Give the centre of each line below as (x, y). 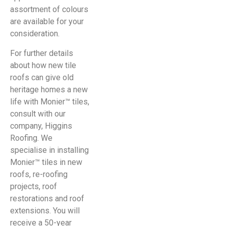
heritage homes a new (49, 89)
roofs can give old (42, 77)
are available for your (47, 22)
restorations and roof (47, 198)
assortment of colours (49, 10)
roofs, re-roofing (39, 174)
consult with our (38, 114)
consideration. (35, 34)
